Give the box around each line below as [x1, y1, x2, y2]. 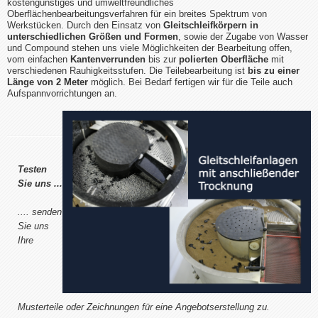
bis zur [146, 53, 179, 65]
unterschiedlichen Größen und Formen [7, 31, 178, 42]
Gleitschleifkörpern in [163, 19, 258, 31]
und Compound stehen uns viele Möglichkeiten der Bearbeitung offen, [7, 42, 292, 53]
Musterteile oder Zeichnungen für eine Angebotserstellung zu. [18, 301, 270, 312]
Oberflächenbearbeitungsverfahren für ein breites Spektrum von [7, 8, 267, 19]
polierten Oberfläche [179, 53, 268, 65]
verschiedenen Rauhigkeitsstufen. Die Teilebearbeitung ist [7, 65, 248, 76]
